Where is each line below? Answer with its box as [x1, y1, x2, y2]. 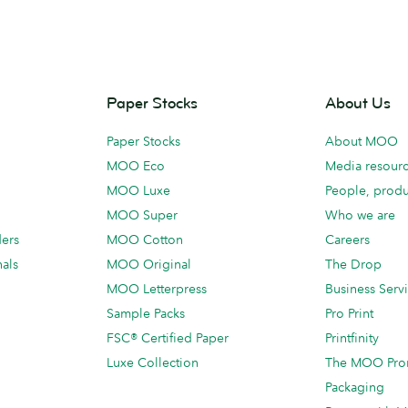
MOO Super [107, 207, 178, 223]
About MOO [325, 133, 398, 149]
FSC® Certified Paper [107, 330, 229, 346]
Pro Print [325, 305, 373, 321]
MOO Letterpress [107, 280, 207, 297]
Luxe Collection [107, 354, 199, 371]
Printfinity [325, 330, 379, 346]
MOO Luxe [107, 182, 170, 199]
